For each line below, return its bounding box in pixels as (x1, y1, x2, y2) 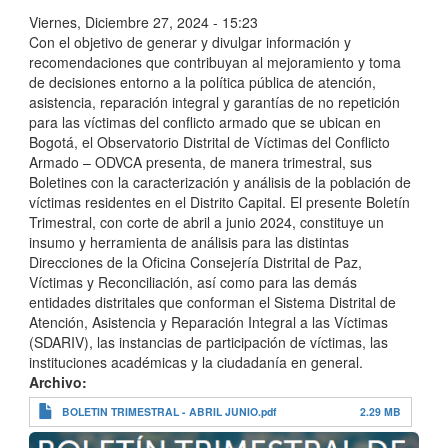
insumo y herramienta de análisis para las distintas (29, 231, 349, 252)
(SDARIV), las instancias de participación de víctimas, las (29, 331, 388, 352)
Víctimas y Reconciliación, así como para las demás (29, 271, 357, 292)
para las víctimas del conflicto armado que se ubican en (29, 111, 381, 132)
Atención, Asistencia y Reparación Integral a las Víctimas (29, 311, 388, 332)
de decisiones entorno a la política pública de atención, (29, 71, 376, 92)
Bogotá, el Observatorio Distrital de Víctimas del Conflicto (29, 131, 390, 152)
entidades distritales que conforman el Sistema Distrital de (29, 291, 396, 312)
